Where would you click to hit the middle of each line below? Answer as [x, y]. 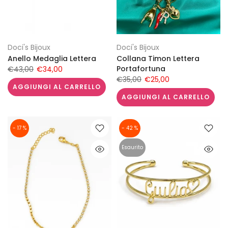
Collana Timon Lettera [158, 59]
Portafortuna [141, 69]
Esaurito [132, 148]
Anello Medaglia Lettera [52, 59]
